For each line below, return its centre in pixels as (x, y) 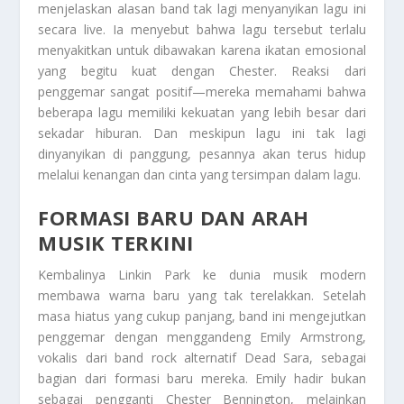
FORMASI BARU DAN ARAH (174, 218)
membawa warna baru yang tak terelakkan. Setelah (202, 296)
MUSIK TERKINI (116, 243)
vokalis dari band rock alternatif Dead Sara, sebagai (202, 358)
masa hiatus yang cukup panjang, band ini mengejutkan (202, 317)
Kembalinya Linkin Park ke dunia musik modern (202, 275)
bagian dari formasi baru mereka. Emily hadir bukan (202, 379)
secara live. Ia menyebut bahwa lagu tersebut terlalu (202, 29)
